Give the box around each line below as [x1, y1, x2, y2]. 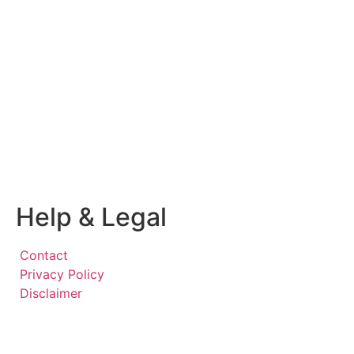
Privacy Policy [20, 266, 104, 283]
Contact [20, 247, 68, 264]
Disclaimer [20, 285, 82, 302]
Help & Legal [16, 201, 167, 233]
